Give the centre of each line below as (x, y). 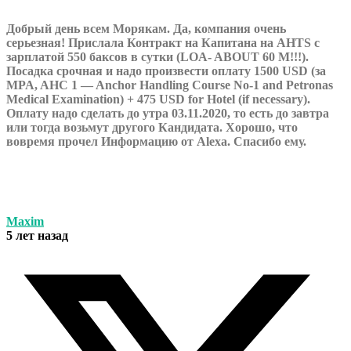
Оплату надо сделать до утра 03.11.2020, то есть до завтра (168, 114)
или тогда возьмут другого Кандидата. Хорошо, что (152, 128)
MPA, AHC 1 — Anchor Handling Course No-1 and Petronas (170, 85)
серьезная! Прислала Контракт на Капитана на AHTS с (163, 43)
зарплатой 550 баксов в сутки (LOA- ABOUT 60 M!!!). (157, 57)
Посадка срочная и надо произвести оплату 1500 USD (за (166, 71)
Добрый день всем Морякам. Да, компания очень (146, 29)
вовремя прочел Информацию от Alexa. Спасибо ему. (156, 142)
